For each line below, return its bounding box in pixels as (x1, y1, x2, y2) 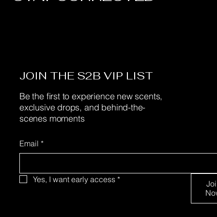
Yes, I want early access (33, 174, 115, 185)
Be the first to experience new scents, (19, 91, 163, 102)
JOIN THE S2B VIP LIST (19, 69, 153, 83)
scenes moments (19, 113, 85, 124)
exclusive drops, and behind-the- (19, 102, 146, 113)
